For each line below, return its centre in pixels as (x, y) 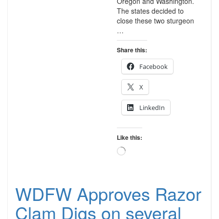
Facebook (153, 66)
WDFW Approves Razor (108, 193)
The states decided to (150, 11)
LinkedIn (152, 108)
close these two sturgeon (155, 21)
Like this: (129, 137)
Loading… (139, 150)
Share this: (132, 50)
